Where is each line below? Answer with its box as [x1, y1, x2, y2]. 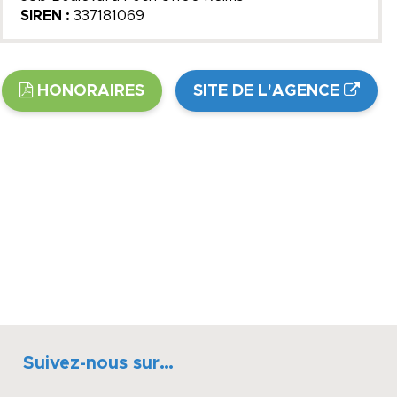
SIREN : [19, 9, 74, 23]
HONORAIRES [37, 83, 145, 99]
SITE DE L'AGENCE [193, 83, 340, 99]
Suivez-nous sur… [23, 354, 175, 373]
